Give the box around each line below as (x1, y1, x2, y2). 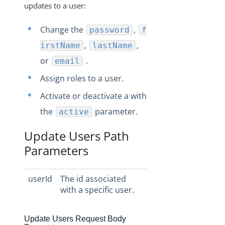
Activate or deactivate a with (40, 90, 147, 101)
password (89, 25, 130, 35)
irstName (40, 41, 80, 50)
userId (28, 173, 52, 184)
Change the (40, 24, 85, 35)
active (59, 107, 89, 117)
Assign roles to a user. (40, 73, 124, 84)
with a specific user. (60, 184, 134, 195)
